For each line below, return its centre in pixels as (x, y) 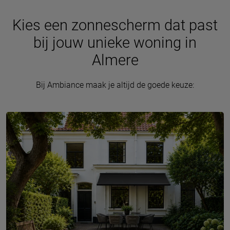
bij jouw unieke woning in (115, 42)
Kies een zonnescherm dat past (115, 25)
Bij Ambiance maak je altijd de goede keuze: (115, 85)
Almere (115, 60)
